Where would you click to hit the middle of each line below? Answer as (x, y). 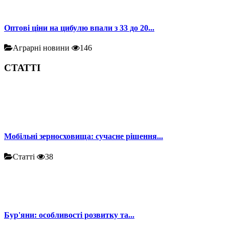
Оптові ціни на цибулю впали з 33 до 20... (79, 28)
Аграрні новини (42, 48)
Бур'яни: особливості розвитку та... (69, 215)
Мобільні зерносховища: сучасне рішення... (84, 136)
